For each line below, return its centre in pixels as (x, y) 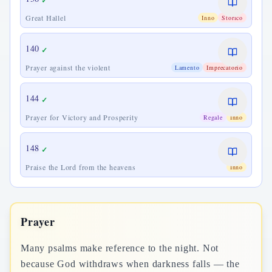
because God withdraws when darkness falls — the (130, 264)
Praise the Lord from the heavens (81, 167)
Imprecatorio (225, 67)
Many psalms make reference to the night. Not (120, 248)
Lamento (187, 67)
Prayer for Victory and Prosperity (82, 117)
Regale (213, 117)
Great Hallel (46, 18)
